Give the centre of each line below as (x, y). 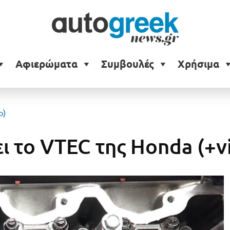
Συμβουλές (127, 64)
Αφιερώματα (46, 64)
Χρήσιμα (198, 64)
